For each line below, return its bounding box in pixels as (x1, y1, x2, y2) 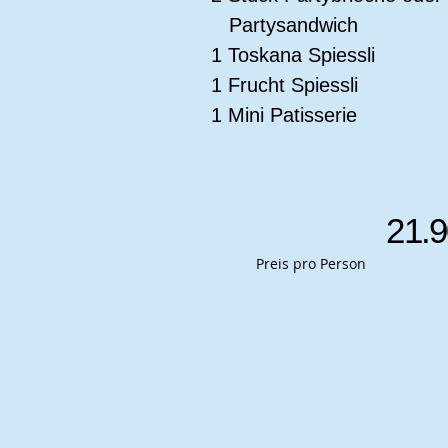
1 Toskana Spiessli (211, 44, 375, 66)
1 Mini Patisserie (211, 104, 357, 126)
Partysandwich (211, 14, 358, 36)
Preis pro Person (256, 254, 366, 273)
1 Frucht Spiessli (211, 74, 358, 96)
